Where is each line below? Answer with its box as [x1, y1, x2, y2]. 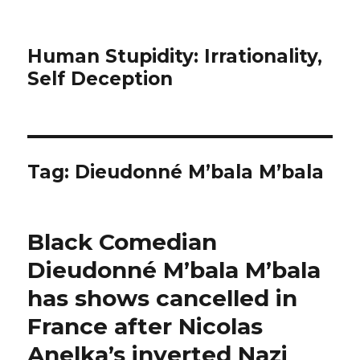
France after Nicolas [27, 313, 264, 340]
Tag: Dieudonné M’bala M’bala [27, 161, 325, 183]
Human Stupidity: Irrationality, [27, 45, 323, 67]
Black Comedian [27, 228, 218, 256]
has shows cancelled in [27, 284, 298, 312]
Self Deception [27, 67, 174, 90]
